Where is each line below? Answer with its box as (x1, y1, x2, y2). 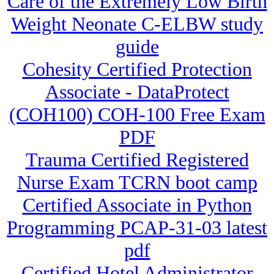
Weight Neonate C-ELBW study (11, 13, 263, 35)
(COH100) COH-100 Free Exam (9, 103, 265, 126)
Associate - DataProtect (45, 81, 229, 103)
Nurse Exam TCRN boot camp (17, 171, 257, 194)
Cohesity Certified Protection (22, 58, 252, 81)
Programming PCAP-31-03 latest (7, 217, 267, 239)
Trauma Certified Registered (25, 149, 249, 171)
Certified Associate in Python (22, 194, 252, 217)
